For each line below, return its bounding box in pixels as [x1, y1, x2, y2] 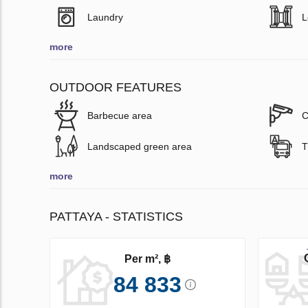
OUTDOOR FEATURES [49, 80, 181, 94]
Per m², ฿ [124, 252, 170, 265]
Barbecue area [87, 109, 152, 121]
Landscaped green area [87, 140, 192, 152]
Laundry [87, 11, 123, 23]
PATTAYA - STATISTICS [49, 209, 183, 223]
